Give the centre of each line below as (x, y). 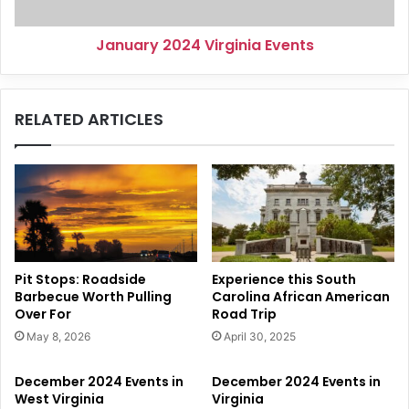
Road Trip (244, 314)
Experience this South (284, 279)
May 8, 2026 (58, 336)
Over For (43, 314)
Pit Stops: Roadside (80, 279)
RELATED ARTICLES (89, 120)
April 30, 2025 (260, 336)
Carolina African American (301, 296)
